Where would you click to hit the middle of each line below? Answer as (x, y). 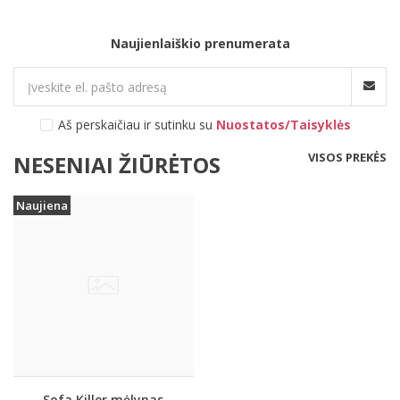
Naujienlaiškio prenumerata (200, 43)
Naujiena (42, 205)
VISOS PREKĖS (347, 157)
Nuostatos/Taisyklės (283, 125)
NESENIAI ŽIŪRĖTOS (117, 165)
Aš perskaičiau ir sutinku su (137, 125)
